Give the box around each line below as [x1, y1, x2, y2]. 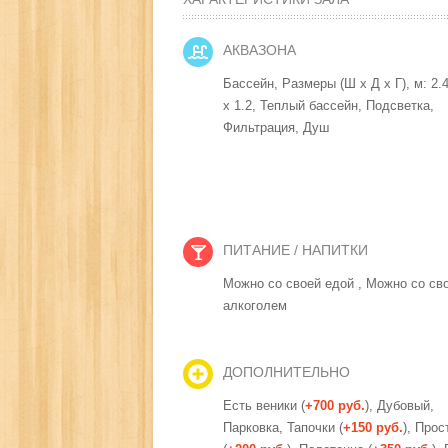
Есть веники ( [223, 397, 305, 413]
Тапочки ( [287, 419, 343, 435]
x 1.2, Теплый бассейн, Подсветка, [223, 97, 434, 113]
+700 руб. [305, 397, 365, 413]
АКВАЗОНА [223, 41, 296, 58]
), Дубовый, [365, 397, 434, 413]
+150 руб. [343, 419, 403, 435]
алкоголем [223, 297, 287, 313]
